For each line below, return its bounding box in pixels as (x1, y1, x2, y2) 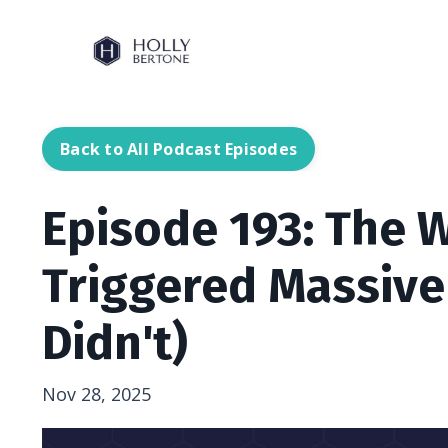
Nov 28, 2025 (42, 382, 151, 407)
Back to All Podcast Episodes (60, 138, 297, 161)
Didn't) (42, 314, 188, 373)
